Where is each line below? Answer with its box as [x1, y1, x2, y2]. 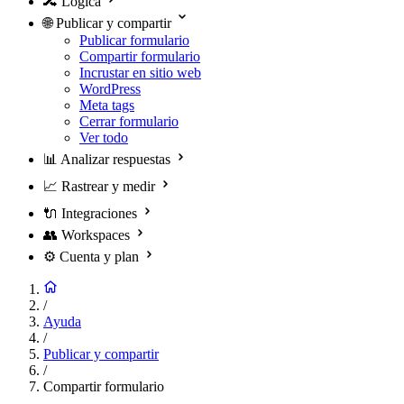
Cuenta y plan [60, 248, 139, 264]
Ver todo [79, 129, 128, 145]
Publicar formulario [79, 32, 189, 48]
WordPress [79, 80, 141, 96]
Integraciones [61, 205, 137, 221]
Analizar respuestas [60, 151, 170, 167]
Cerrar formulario [79, 113, 179, 129]
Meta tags [79, 96, 134, 113]
